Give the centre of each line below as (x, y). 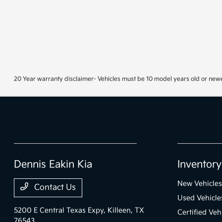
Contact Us (54, 188)
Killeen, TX (126, 211)
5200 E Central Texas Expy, (61, 211)
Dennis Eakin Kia (53, 165)
